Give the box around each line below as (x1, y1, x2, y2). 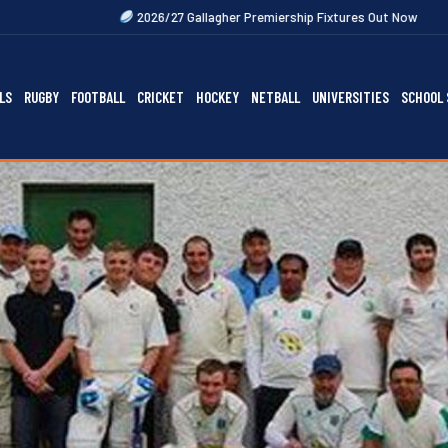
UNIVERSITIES (312, 88, 389, 106)
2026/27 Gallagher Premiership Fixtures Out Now (15, 9, 300, 25)
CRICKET (137, 88, 184, 106)
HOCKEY (196, 88, 239, 106)
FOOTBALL (71, 88, 125, 106)
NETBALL (251, 88, 300, 106)
